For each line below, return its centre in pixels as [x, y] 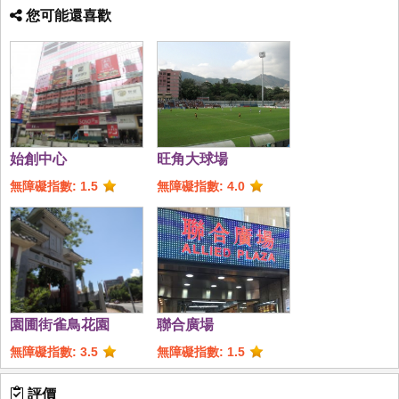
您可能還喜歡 [67, 15]
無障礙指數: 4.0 [201, 186]
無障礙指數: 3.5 [54, 351]
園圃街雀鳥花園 [60, 324]
